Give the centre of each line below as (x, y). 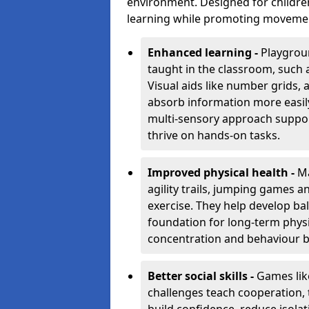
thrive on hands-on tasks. (214, 135)
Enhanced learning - (204, 52)
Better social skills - (202, 276)
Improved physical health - (222, 172)
